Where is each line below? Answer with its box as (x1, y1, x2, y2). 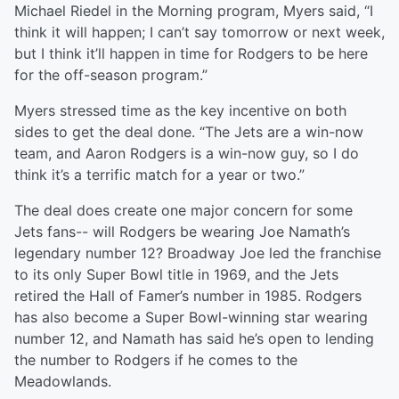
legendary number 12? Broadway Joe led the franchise (14, 244, 381, 263)
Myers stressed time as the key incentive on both (14, 102, 346, 120)
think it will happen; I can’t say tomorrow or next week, (14, 23, 385, 42)
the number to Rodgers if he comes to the (14, 351, 297, 370)
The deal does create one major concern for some (14, 201, 353, 220)
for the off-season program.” (14, 66, 208, 85)
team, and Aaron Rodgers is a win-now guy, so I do (14, 144, 359, 163)
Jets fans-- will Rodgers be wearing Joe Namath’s (14, 223, 350, 241)
